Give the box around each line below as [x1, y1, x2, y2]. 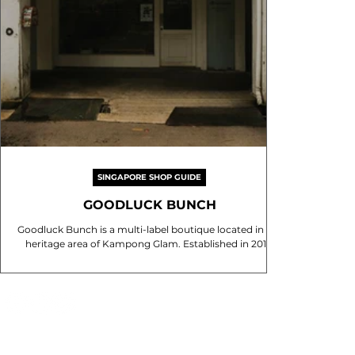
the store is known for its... [87, 252, 212, 264]
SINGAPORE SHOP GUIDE [97, 172, 201, 182]
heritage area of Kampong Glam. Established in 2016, [25, 238, 274, 250]
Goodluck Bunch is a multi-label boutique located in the [17, 223, 100, 235]
